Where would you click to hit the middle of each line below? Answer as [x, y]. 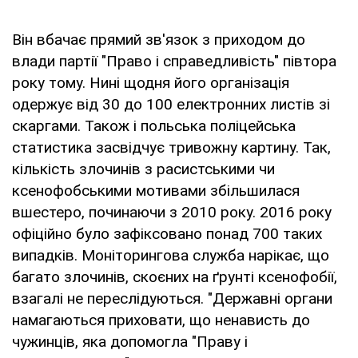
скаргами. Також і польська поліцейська [154, 125]
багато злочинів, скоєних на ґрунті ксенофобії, [175, 276]
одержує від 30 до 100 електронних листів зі [171, 104]
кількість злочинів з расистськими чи [143, 169]
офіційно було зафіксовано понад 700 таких [167, 233]
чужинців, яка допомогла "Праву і [130, 341]
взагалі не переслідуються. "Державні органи [172, 298]
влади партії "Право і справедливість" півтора [174, 61]
